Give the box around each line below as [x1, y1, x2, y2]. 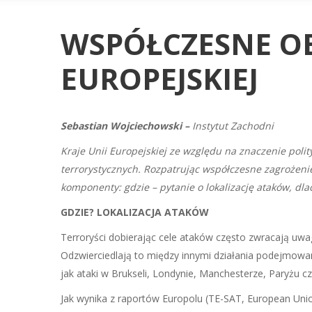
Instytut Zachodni [192, 119, 274, 132]
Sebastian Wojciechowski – [61, 119, 192, 132]
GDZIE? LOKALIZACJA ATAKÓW [61, 205, 209, 219]
